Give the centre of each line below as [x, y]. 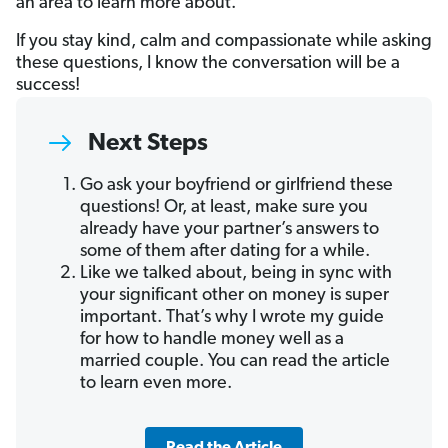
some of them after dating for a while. [225, 252]
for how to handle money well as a [212, 340]
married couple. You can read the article [235, 362]
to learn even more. [156, 384]
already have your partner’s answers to [229, 230]
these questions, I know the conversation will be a [208, 64]
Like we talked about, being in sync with [236, 274]
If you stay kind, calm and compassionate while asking [224, 42]
